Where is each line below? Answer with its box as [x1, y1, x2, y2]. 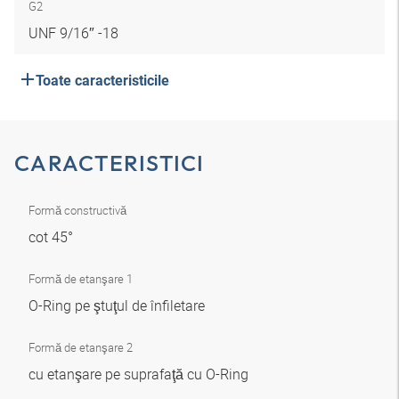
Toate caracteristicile [36, 72, 169, 89]
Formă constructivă [28, 202, 126, 218]
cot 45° [28, 227, 77, 247]
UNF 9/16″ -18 [28, 23, 118, 43]
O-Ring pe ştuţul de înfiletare [28, 296, 208, 315]
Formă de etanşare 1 [28, 271, 133, 287]
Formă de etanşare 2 [28, 339, 133, 355]
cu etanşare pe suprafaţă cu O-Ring [28, 364, 252, 384]
